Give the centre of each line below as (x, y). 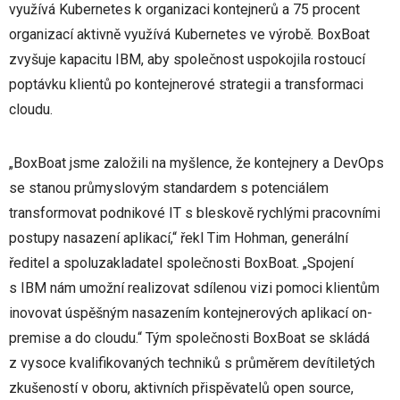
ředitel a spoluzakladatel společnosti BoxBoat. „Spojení (181, 263)
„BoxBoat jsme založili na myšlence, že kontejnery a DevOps (196, 163)
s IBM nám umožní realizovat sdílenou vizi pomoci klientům (194, 288)
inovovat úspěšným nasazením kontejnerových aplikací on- (191, 313)
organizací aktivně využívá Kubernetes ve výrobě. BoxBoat (189, 35)
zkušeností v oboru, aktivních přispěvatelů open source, (181, 388)
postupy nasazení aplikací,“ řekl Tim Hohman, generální (179, 238)
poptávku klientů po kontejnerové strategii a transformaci (186, 85)
